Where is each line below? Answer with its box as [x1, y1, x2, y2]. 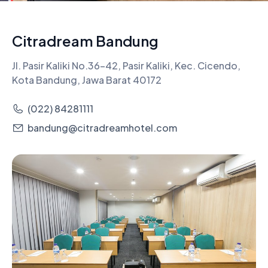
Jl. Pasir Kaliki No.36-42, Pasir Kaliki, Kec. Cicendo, [12, 59, 240, 72]
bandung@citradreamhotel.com [28, 121, 177, 134]
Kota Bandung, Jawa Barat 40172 [12, 74, 162, 86]
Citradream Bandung [12, 32, 159, 50]
